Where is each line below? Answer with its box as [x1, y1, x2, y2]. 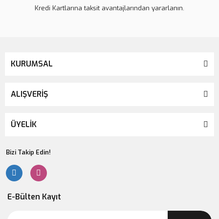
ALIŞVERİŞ [11, 89, 48, 99]
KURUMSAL [11, 59, 53, 69]
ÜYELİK [11, 119, 37, 130]
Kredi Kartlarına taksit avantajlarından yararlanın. [35, 4, 184, 12]
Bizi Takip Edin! [6, 148, 51, 156]
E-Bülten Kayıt [7, 192, 61, 202]
